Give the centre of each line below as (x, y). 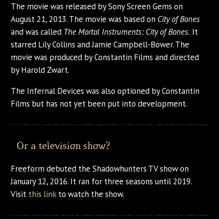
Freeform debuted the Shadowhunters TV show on (100, 168)
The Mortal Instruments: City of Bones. (127, 32)
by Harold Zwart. (40, 70)
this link (43, 194)
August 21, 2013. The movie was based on (84, 19)
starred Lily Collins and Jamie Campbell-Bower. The (100, 45)
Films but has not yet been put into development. (99, 103)
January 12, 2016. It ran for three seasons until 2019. (101, 181)
